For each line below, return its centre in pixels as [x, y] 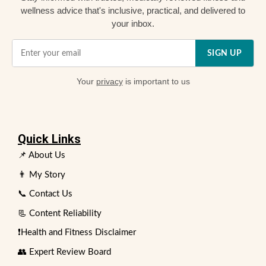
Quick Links [49, 139]
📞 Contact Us [45, 194]
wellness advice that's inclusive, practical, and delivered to [133, 11]
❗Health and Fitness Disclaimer [77, 233]
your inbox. [133, 24]
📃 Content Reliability [60, 213]
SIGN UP [224, 53]
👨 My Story [42, 175]
